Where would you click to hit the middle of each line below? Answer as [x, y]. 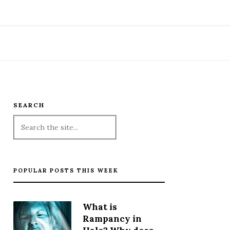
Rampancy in [112, 218]
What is [100, 207]
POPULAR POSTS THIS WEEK [65, 170]
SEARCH [29, 105]
